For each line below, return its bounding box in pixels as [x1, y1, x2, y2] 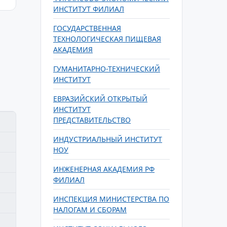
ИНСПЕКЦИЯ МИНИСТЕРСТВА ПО [53, 194, 169, 204]
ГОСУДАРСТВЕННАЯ [53, 23, 121, 33]
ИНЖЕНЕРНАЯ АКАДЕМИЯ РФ [53, 164, 155, 174]
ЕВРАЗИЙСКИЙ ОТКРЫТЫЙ [53, 94, 147, 103]
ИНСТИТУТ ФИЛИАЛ [53, 4, 124, 14]
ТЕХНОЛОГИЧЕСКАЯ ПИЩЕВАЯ [53, 34, 161, 44]
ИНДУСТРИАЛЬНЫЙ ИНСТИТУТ [53, 134, 162, 144]
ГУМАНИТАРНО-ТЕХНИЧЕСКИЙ [53, 64, 160, 73]
